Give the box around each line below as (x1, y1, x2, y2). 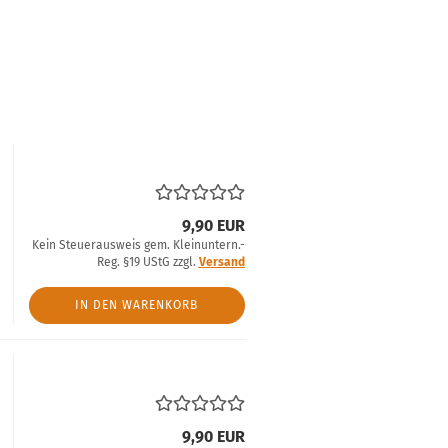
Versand (198, 255, 245, 269)
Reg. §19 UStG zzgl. (96, 255, 199, 269)
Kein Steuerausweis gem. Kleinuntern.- (31, 238, 245, 252)
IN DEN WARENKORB (75, 298, 198, 312)
